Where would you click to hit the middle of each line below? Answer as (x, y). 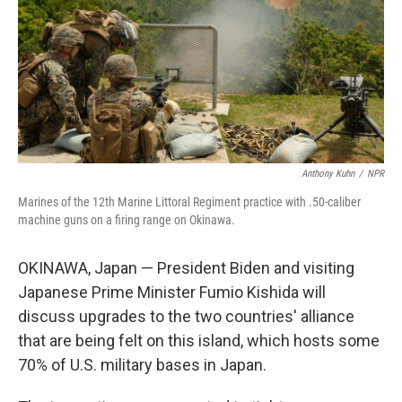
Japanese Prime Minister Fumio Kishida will (172, 292)
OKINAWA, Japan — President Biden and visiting (186, 268)
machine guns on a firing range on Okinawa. (127, 220)
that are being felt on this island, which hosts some (199, 341)
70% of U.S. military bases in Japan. (142, 365)
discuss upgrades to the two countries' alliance (186, 316)
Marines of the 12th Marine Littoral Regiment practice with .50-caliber (189, 202)
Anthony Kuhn (328, 174)
